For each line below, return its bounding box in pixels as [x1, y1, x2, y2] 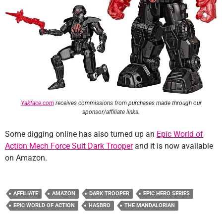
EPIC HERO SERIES [143, 190, 190, 197]
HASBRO [89, 202, 111, 209]
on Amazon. [5, 153, 47, 163]
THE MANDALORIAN [124, 202, 175, 209]
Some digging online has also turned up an [5, 129, 157, 139]
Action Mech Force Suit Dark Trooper [5, 141, 133, 151]
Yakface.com [20, 99, 54, 107]
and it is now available [133, 141, 213, 151]
